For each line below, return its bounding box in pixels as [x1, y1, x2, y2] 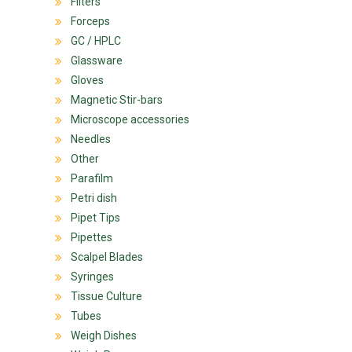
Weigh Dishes [71, 328, 137, 342]
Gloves [71, 73, 104, 86]
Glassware [71, 53, 123, 67]
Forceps [71, 14, 110, 27]
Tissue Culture [71, 289, 142, 302]
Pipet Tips [71, 211, 120, 224]
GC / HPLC [71, 34, 121, 47]
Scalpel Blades [71, 250, 143, 263]
